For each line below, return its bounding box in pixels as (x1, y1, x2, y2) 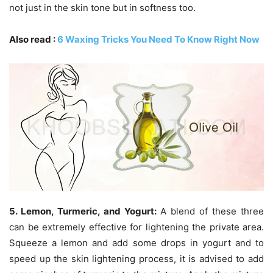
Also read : (9, 34, 57, 46)
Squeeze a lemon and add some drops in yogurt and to (9, 237, 264, 249)
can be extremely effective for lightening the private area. (9, 221, 264, 233)
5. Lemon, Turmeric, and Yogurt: (9, 205, 157, 218)
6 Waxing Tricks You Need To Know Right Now (57, 34, 260, 46)
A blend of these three (156, 205, 264, 218)
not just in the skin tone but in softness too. (9, 2, 196, 14)
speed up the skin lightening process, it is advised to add (9, 253, 264, 265)
